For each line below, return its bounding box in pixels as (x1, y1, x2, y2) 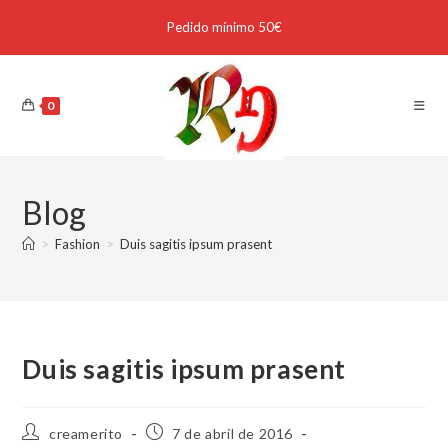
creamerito (49, 425, 124, 442)
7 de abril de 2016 (172, 425, 294, 442)
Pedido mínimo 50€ (166, 19, 282, 35)
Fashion (55, 236, 101, 252)
